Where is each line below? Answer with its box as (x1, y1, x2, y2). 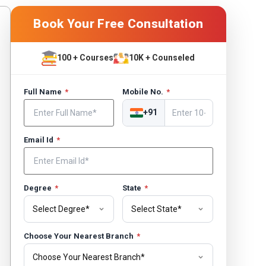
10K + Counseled (129, 53, 195, 63)
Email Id (23, 135, 55, 144)
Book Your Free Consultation (33, 16, 204, 31)
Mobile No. (122, 87, 166, 96)
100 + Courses (57, 53, 114, 63)
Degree (23, 183, 53, 192)
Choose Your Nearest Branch (23, 231, 135, 240)
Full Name (23, 87, 64, 96)
